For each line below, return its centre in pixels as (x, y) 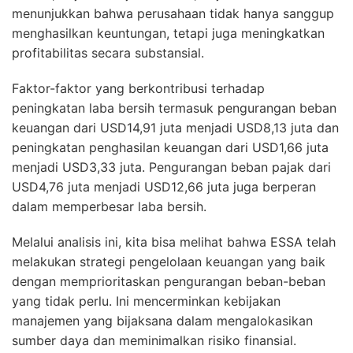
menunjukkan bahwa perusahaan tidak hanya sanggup (173, 115)
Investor (42, 20)
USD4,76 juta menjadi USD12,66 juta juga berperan (164, 289)
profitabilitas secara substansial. (108, 155)
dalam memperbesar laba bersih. (109, 308)
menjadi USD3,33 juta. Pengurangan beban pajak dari (171, 269)
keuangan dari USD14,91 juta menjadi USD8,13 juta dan (175, 230)
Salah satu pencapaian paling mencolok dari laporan (168, 56)
